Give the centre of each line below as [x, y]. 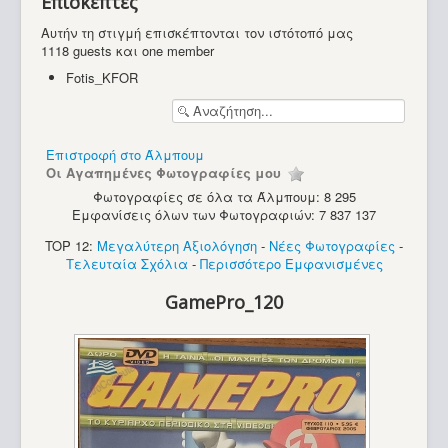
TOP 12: [71, 246]
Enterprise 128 [98, 435]
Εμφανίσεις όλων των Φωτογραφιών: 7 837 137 [224, 215]
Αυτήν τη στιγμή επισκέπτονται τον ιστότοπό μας [197, 33]
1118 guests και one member [127, 51]
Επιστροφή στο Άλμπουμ [125, 154]
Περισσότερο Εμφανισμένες [291, 264]
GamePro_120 [224, 301]
